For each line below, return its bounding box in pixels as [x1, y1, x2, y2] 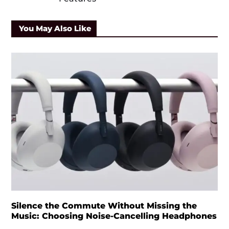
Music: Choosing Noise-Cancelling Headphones [11, 211, 217, 221]
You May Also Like [18, 23, 91, 33]
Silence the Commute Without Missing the [11, 200, 197, 211]
